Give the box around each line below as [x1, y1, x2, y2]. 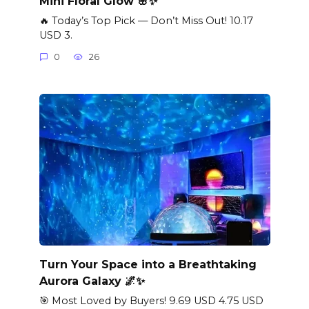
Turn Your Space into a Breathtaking [39, 257, 257, 271]
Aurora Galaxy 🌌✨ [39, 274, 145, 288]
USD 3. [39, 28, 72, 41]
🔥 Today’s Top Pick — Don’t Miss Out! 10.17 [39, 14, 253, 27]
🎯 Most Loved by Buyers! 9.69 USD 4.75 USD [39, 295, 263, 308]
